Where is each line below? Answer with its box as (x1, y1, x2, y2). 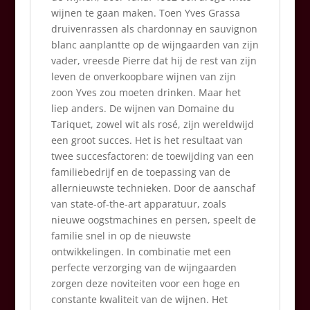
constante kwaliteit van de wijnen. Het (51, 293, 228, 306)
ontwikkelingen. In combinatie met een (51, 245, 231, 258)
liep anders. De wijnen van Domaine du (51, 102, 235, 115)
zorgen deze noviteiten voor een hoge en (51, 277, 240, 290)
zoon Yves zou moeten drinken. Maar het (51, 86, 241, 99)
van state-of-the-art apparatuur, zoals (51, 197, 226, 210)
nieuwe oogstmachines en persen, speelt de (51, 213, 256, 226)
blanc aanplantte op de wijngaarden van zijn (51, 38, 259, 51)
